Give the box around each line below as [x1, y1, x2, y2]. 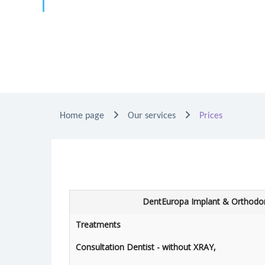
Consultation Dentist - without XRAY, [76, 241, 216, 253]
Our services [128, 111, 176, 121]
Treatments [76, 219, 123, 230]
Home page [60, 111, 104, 121]
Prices [199, 111, 222, 121]
